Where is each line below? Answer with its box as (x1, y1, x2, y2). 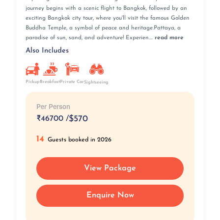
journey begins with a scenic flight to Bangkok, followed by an (25, 5, 187, 12)
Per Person (36, 101, 70, 111)
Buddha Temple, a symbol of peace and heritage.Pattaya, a (25, 25, 181, 31)
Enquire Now (86, 192, 134, 200)
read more (154, 35, 184, 41)
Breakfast (40, 80, 60, 84)
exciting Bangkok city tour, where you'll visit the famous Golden (25, 15, 190, 22)
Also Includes (25, 47, 69, 55)
